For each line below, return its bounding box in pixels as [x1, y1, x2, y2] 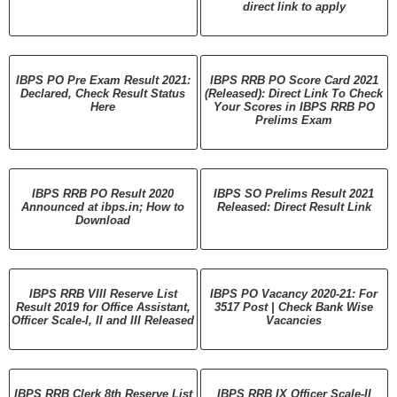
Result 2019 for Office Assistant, [15, 300, 191, 314]
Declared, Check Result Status [20, 86, 186, 100]
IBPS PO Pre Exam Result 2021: [15, 73, 191, 87]
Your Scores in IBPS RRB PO [213, 99, 375, 113]
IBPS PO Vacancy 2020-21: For [210, 286, 378, 300]
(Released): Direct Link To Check [205, 86, 384, 100]
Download [75, 213, 131, 227]
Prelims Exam [255, 113, 333, 127]
